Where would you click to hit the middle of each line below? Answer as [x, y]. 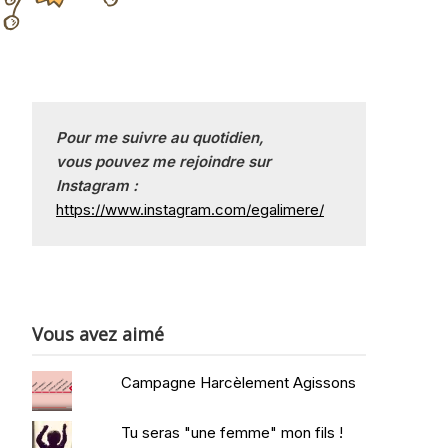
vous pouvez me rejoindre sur [163, 161]
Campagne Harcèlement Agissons [238, 382]
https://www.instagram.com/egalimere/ [189, 209]
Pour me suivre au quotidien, [161, 137]
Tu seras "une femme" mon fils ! [231, 432]
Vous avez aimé [97, 334]
